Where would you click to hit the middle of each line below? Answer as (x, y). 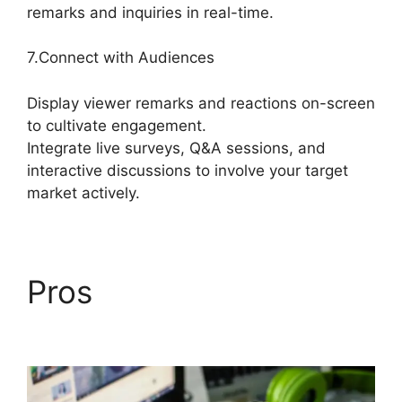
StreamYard (112, 329)
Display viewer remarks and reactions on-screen (201, 103)
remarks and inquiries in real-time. (150, 12)
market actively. (83, 192)
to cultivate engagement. (117, 125)
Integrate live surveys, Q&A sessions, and (176, 148)
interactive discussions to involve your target (188, 170)
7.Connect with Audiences (121, 58)
